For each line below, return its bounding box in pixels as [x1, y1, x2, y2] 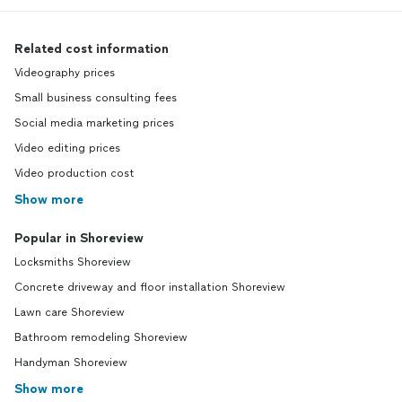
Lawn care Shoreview [14, 306, 125, 319]
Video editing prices [14, 142, 120, 155]
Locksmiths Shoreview [14, 256, 131, 269]
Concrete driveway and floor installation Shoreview [14, 281, 285, 294]
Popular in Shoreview [14, 231, 144, 247]
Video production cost [14, 167, 135, 180]
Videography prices [14, 66, 115, 80]
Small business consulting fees [14, 92, 177, 105]
